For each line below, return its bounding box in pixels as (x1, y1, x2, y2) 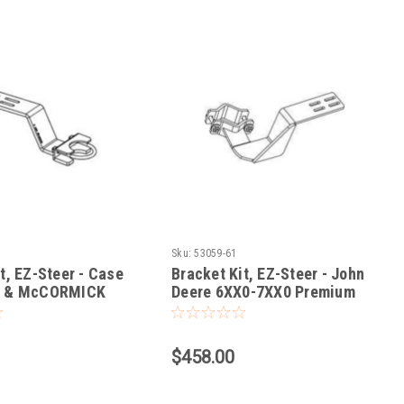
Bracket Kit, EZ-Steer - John (171, 264, 365, 284)
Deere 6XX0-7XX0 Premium (171, 282, 355, 302)
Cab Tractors (171, 300, 261, 320)
